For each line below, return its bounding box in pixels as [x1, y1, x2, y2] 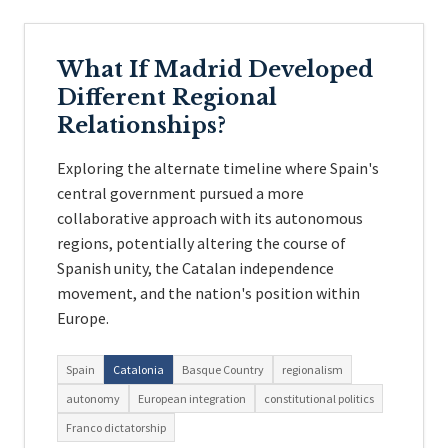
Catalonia [113, 362, 164, 377]
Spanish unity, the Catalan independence [57, 258, 334, 278]
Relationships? [57, 112, 226, 139]
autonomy [66, 391, 120, 406]
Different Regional [57, 84, 277, 111]
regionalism [282, 362, 343, 377]
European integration [138, 391, 246, 406]
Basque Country [182, 362, 264, 377]
